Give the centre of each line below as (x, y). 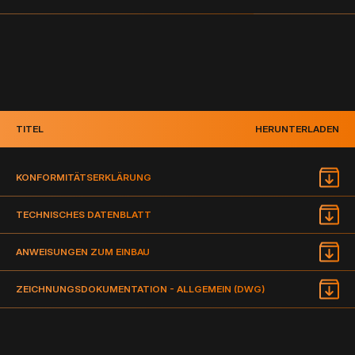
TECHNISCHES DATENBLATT (84, 214)
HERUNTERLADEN (297, 129)
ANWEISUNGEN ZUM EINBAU (83, 251)
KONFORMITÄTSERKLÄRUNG (84, 177)
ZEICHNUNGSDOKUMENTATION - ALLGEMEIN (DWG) (140, 288)
